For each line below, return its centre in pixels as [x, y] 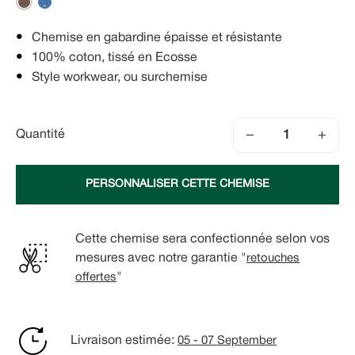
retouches [273, 258]
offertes [96, 277]
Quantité [40, 135]
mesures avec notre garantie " [161, 258]
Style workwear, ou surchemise [120, 78]
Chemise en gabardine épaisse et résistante [157, 38]
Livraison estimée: [124, 341]
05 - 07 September [227, 341]
